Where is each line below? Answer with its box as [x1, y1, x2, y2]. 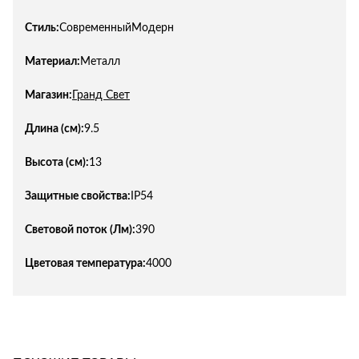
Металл [80, 55, 120, 67]
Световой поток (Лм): [25, 224, 135, 236]
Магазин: [25, 89, 72, 101]
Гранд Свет [72, 89, 130, 101]
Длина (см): [25, 123, 84, 135]
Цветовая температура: [25, 257, 146, 269]
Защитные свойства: [25, 190, 131, 202]
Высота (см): [25, 156, 89, 168]
